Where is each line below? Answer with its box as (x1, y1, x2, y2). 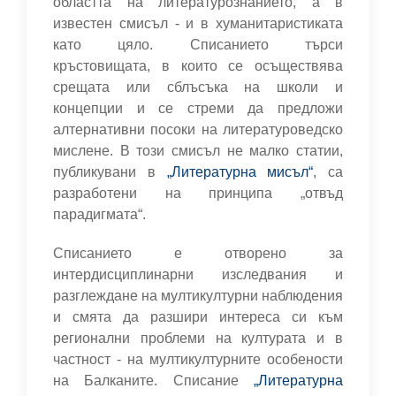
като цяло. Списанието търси (53, 36, 343, 52)
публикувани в (53, 164, 167, 179)
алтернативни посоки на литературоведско (53, 121, 343, 137)
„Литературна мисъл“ (166, 164, 314, 179)
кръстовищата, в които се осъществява (53, 57, 343, 73)
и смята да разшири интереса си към (53, 308, 343, 324)
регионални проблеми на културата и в (53, 330, 343, 346)
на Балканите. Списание (53, 372, 254, 388)
